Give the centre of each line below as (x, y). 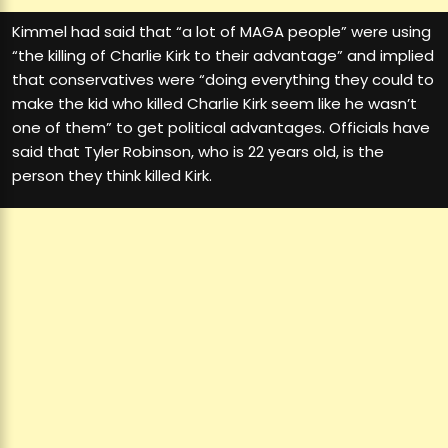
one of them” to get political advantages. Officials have (221, 127)
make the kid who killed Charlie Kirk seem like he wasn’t (214, 103)
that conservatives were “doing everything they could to (223, 79)
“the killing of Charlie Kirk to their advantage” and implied (223, 55)
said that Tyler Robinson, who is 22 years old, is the (198, 151)
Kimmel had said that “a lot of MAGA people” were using (221, 31)
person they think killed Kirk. (112, 175)
